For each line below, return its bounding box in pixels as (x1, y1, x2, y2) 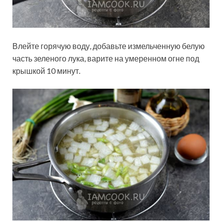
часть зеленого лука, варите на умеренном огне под (12, 54, 199, 63)
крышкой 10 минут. (12, 66, 80, 76)
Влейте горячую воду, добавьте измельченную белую (12, 41, 205, 51)
